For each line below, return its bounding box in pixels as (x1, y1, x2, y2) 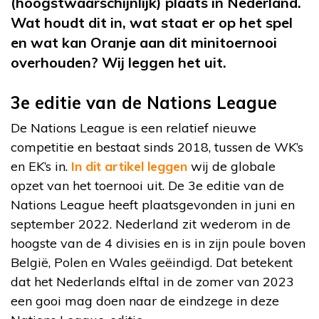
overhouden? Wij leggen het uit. (11, 53, 226, 71)
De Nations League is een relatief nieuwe (11, 119, 256, 136)
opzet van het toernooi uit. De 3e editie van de (11, 177, 284, 194)
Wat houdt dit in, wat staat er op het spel (11, 13, 293, 31)
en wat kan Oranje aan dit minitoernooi (11, 33, 277, 51)
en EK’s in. (11, 157, 71, 174)
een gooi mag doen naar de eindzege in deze (11, 292, 279, 309)
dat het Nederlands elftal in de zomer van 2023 (11, 273, 294, 290)
